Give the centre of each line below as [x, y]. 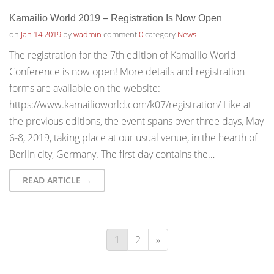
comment [120, 34]
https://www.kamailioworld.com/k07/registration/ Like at [130, 105]
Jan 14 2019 [41, 34]
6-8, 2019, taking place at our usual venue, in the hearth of [133, 138]
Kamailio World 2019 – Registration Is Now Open [116, 18]
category [160, 34]
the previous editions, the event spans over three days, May [136, 121]
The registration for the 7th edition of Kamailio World [123, 55]
